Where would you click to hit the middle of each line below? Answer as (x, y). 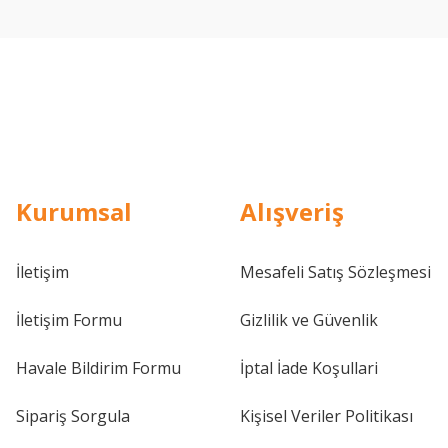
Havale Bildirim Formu (98, 368)
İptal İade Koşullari (309, 368)
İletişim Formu (69, 320)
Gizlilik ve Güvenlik (309, 320)
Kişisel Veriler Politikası (326, 416)
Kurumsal (74, 211)
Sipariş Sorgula (73, 416)
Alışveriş (292, 211)
